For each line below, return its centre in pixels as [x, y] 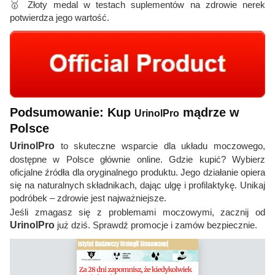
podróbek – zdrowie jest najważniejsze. [88, 198]
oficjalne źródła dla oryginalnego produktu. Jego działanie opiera [137, 172]
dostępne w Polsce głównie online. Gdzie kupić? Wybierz [137, 160]
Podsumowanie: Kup [72, 113]
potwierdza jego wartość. [60, 18]
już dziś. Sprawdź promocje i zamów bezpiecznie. [156, 225]
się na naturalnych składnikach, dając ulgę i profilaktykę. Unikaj [137, 185]
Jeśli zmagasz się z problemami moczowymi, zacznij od [137, 212]
